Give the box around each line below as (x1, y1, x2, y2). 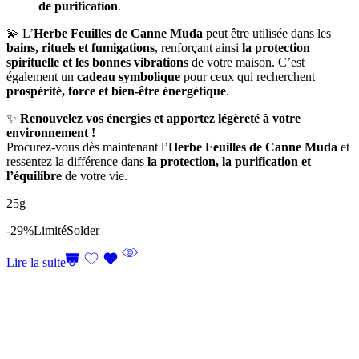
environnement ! (6, 125, 95, 139)
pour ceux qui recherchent (180, 69, 315, 83)
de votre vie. (62, 168, 127, 183)
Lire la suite (6, 255, 66, 269)
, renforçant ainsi (155, 40, 242, 54)
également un (6, 69, 77, 83)
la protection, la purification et (147, 154, 311, 168)
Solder (67, 223, 99, 237)
